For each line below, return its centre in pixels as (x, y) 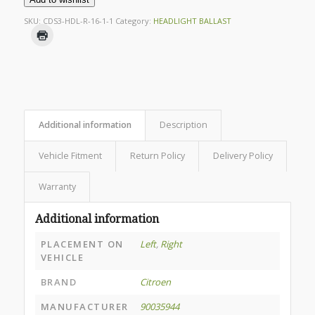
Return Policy (157, 156)
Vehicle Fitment (70, 156)
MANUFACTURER (84, 307)
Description (183, 125)
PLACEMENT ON (82, 244)
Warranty (57, 187)
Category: (134, 21)
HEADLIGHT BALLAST (192, 21)
